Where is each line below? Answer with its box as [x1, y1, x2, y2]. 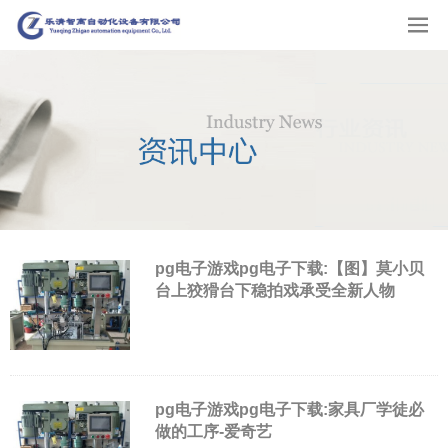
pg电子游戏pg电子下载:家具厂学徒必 [155, 401, 424, 419]
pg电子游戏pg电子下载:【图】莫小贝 [155, 260, 424, 277]
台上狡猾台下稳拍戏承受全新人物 [155, 282, 395, 299]
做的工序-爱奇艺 [155, 423, 272, 441]
